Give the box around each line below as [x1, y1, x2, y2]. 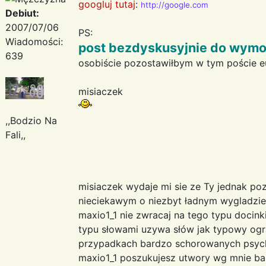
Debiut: [5, 7, 39, 19]
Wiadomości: [5, 35, 63, 47]
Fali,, [5, 128, 26, 141]
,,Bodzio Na [5, 114, 57, 126]
